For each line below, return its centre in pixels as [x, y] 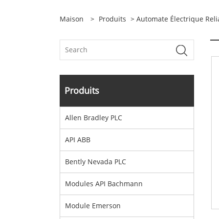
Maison [72, 19]
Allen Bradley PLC [94, 118]
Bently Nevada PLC [96, 162]
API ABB [78, 140]
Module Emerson [93, 206]
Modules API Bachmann [104, 184]
